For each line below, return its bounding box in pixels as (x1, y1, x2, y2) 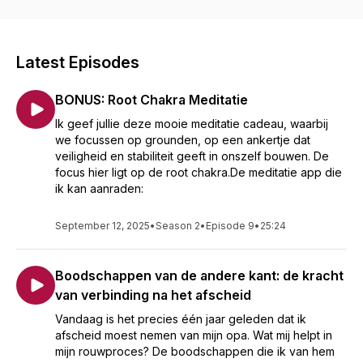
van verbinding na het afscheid (55, 287, 251, 303)
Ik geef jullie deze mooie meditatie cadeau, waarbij (55, 117, 328, 130)
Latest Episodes (16, 53, 139, 72)
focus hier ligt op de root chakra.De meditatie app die (55, 165, 342, 179)
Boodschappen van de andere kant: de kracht (55, 267, 344, 284)
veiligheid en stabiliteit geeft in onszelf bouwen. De (55, 149, 329, 163)
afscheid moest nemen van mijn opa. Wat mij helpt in (55, 328, 332, 342)
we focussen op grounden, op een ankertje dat (55, 133, 310, 147)
